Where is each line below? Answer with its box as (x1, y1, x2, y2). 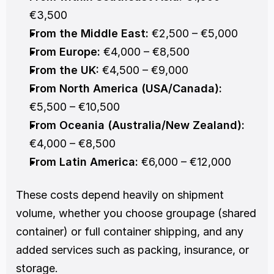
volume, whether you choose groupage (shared (16, 207, 256, 220)
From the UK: (29, 64, 99, 77)
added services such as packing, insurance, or (16, 243, 249, 257)
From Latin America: (29, 155, 138, 169)
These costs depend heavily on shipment (16, 188, 224, 202)
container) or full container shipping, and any (16, 225, 243, 239)
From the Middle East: (29, 27, 149, 40)
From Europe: (29, 45, 100, 59)
